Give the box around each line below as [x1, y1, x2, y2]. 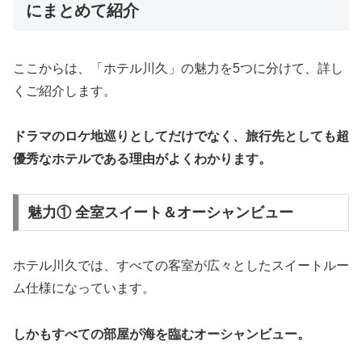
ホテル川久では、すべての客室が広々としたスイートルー [13, 258, 349, 272]
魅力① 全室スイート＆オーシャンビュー [27, 204, 293, 221]
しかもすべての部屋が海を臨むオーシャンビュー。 [13, 326, 310, 341]
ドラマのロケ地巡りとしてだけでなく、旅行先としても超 [13, 129, 349, 144]
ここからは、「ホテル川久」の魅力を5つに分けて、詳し [13, 61, 343, 75]
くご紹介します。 [13, 83, 116, 98]
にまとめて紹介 [26, 2, 139, 20]
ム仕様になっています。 [13, 280, 155, 295]
